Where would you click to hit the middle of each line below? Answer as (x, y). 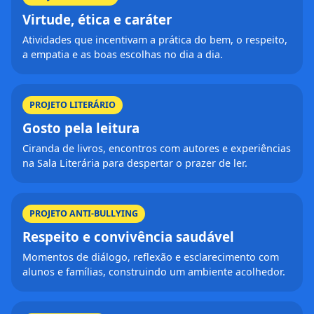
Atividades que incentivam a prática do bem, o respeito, (155, 39)
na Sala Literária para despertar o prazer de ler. (135, 163)
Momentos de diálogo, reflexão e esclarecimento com (151, 257)
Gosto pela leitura (81, 128)
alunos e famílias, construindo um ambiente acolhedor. (154, 271)
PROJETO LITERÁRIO (73, 104)
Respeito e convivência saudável (128, 236)
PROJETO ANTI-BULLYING (84, 213)
